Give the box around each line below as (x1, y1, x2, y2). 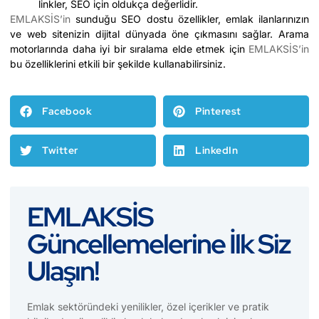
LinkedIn (195, 144, 238, 157)
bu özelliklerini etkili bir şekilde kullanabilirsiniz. (10, 57, 226, 70)
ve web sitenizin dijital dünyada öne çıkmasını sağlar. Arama (10, 27, 309, 40)
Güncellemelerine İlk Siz (27, 226, 291, 263)
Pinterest (195, 105, 241, 118)
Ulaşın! (27, 253, 99, 290)
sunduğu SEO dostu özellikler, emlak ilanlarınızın (70, 12, 309, 25)
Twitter (42, 144, 78, 157)
